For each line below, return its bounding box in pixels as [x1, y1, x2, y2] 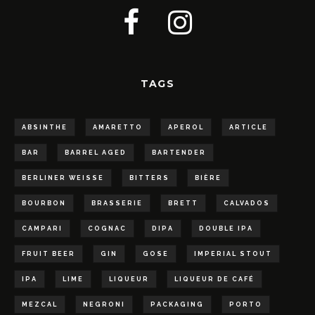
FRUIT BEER [22, 250, 75, 257]
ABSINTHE [22, 124, 67, 131]
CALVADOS [224, 200, 270, 207]
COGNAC [88, 225, 127, 232]
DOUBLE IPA [199, 225, 253, 232]
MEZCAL [22, 301, 58, 308]
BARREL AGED [65, 149, 127, 156]
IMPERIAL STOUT [194, 250, 272, 257]
